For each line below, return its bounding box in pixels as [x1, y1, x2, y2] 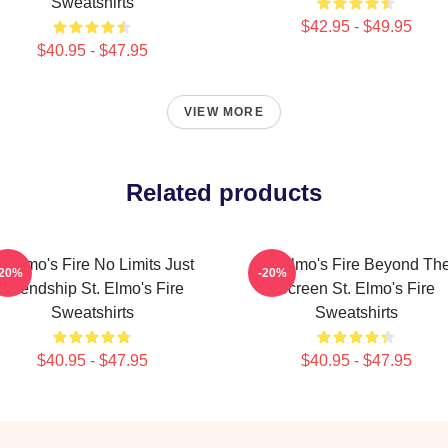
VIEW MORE [184, 105, 264, 119]
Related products [126, 179, 322, 206]
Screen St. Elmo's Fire [277, 280, 435, 297]
